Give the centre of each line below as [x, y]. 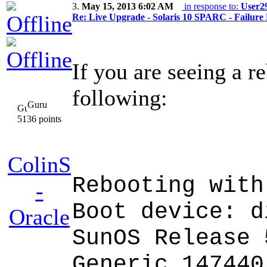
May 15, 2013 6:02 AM [128, 7]
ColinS [39, 165]
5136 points [39, 119]
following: [120, 98]
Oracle [39, 217]
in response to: [211, 7]
